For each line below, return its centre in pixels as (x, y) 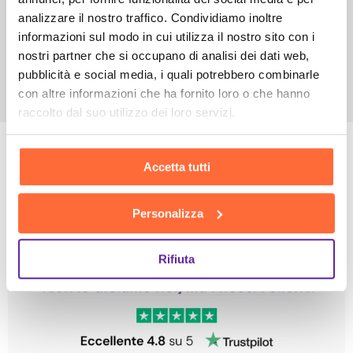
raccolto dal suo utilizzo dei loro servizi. (127, 112)
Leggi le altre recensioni (176, 269)
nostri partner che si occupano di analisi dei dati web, (164, 55)
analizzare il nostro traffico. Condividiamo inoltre (150, 17)
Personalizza (167, 213)
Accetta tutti (176, 167)
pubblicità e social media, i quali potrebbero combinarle (169, 74)
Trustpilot (38, 283)
